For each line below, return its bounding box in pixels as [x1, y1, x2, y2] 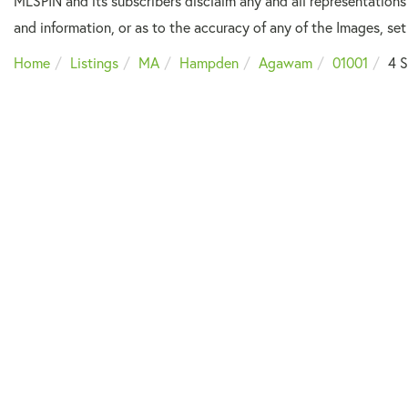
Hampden [179, 54, 239, 73]
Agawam [259, 54, 312, 73]
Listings [70, 54, 118, 73]
